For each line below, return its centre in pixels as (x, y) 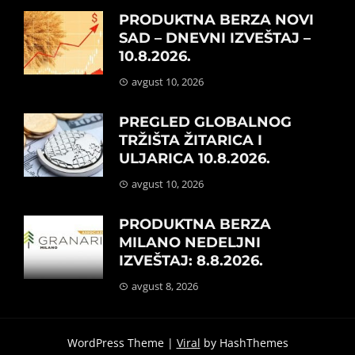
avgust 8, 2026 (165, 286)
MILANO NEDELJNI (190, 243)
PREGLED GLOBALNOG (205, 122)
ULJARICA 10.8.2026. (195, 159)
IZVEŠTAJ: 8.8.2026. (191, 261)
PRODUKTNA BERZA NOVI (216, 20)
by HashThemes (244, 343)
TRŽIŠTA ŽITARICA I (191, 141)
